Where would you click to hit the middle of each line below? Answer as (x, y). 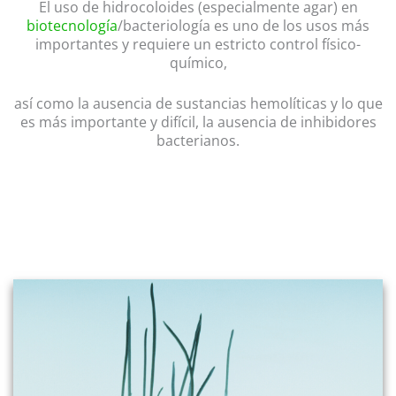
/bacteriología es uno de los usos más (244, 25)
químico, (198, 62)
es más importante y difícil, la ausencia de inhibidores (198, 122)
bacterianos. (198, 141)
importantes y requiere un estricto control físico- (198, 44)
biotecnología (72, 25)
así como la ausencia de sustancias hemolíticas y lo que (198, 104)
